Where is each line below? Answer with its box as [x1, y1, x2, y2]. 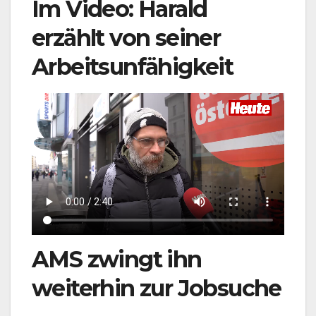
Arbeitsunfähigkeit [32, 52, 233, 80]
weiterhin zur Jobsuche [32, 274, 281, 302]
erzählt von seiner [32, 23, 221, 51]
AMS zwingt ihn [32, 245, 202, 273]
